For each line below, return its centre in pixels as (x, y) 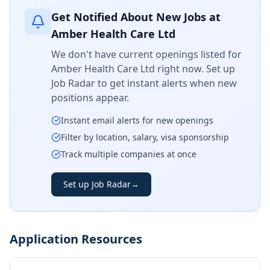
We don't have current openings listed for (146, 54)
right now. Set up (195, 69)
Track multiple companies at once (129, 154)
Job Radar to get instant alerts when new (144, 83)
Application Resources (76, 239)
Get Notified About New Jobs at (136, 17)
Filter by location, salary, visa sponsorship (145, 137)
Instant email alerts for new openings (137, 120)
